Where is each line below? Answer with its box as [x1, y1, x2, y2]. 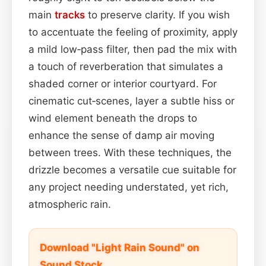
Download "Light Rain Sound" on [40, 241, 199, 254]
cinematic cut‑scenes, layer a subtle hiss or [28, 94, 235, 107]
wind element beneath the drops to [28, 112, 197, 124]
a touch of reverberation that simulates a [28, 60, 223, 72]
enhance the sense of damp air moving [28, 129, 214, 141]
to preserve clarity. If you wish [85, 8, 230, 21]
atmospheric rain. [28, 198, 111, 210]
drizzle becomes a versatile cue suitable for [28, 163, 236, 176]
